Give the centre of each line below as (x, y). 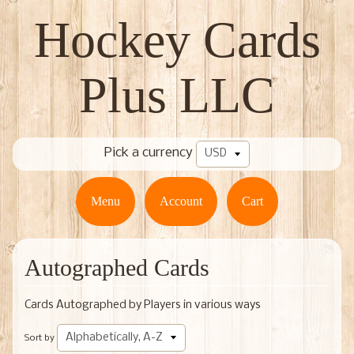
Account (181, 201)
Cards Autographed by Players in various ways (142, 305)
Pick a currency (149, 153)
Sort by (39, 339)
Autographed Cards (117, 267)
